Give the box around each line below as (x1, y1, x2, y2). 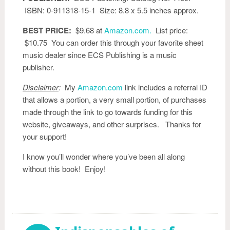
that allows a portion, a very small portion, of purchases (23, 94, 206, 105)
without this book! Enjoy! (23, 163, 106, 174)
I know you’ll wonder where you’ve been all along (23, 151, 185, 162)
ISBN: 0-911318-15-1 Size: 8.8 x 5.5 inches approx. (23, 5, 199, 15)
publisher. (23, 62, 54, 72)
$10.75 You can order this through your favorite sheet (23, 37, 203, 48)
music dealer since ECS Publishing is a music (23, 49, 177, 60)
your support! (23, 131, 67, 142)
